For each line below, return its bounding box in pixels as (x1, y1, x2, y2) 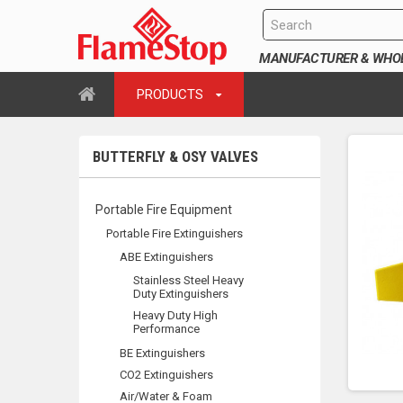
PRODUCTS (137, 86, 207, 103)
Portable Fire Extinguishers (106, 227, 243, 240)
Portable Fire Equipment (93, 202, 232, 217)
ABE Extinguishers (120, 250, 213, 264)
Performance (133, 322, 200, 336)
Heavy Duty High (133, 309, 218, 322)
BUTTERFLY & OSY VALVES (93, 148, 258, 166)
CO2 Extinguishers (120, 368, 213, 381)
